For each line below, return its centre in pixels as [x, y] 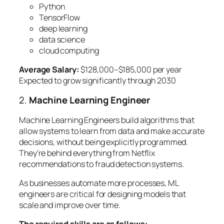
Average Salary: [49, 69]
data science [62, 39]
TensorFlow [59, 17]
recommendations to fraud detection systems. [101, 164]
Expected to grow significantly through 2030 [97, 80]
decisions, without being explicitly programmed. [104, 142]
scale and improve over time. [70, 205]
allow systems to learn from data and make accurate [112, 131]
